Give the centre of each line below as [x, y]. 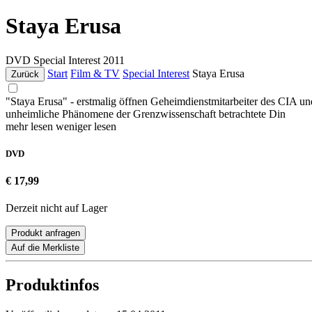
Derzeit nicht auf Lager [56, 208]
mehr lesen [31, 126]
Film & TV [95, 73]
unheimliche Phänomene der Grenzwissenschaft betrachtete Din [146, 114]
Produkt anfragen [46, 233]
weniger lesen [86, 126]
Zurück [25, 74]
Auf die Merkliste [45, 248]
